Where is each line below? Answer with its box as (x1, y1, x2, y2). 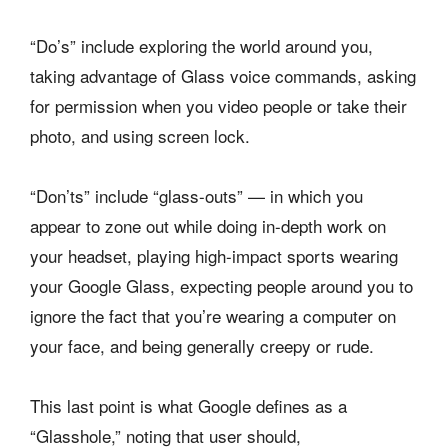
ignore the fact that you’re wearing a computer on (30, 302, 396, 328)
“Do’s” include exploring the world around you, (30, 32, 373, 58)
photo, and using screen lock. (30, 122, 250, 148)
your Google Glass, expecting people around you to (30, 272, 413, 298)
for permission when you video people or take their (30, 92, 407, 118)
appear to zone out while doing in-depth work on (30, 212, 386, 238)
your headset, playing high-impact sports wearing (30, 242, 398, 268)
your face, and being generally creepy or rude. (30, 332, 374, 358)
